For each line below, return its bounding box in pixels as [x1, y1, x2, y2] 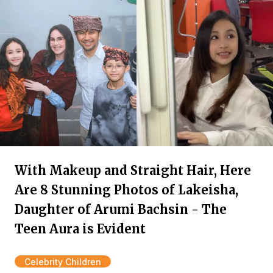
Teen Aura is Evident [15, 221, 146, 236]
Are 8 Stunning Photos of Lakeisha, [15, 182, 238, 197]
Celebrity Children [24, 257, 101, 267]
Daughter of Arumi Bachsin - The [15, 202, 227, 217]
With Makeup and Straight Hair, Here [15, 163, 251, 178]
